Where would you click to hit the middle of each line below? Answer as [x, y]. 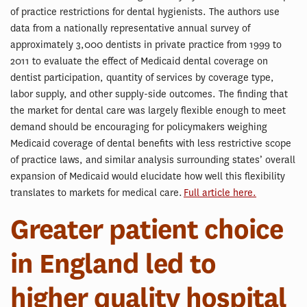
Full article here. [220, 193]
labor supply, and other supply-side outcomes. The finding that [149, 94]
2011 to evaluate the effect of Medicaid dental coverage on [139, 61]
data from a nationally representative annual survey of [130, 28]
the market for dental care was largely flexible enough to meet [148, 111]
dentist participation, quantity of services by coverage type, [142, 78]
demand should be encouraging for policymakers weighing [139, 127]
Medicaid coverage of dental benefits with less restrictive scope [151, 144]
